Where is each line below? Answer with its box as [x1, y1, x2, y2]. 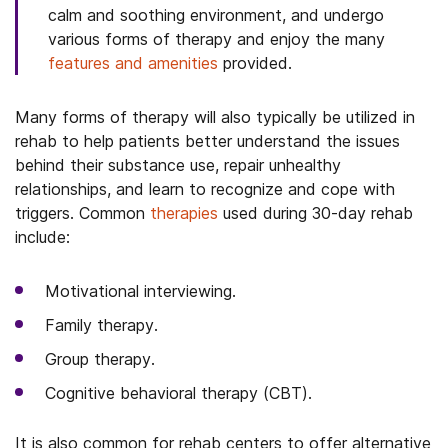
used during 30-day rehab [218, 203, 413, 223]
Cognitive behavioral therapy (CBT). [45, 383, 312, 403]
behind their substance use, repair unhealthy [15, 155, 341, 175]
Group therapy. [45, 349, 155, 369]
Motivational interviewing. [45, 281, 236, 301]
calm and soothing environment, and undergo [48, 5, 384, 25]
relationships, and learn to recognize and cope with [15, 179, 395, 199]
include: [15, 227, 70, 247]
